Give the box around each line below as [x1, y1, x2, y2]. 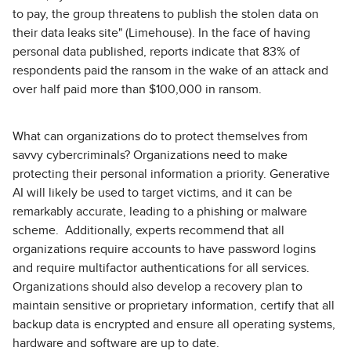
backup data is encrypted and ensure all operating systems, [13, 318, 335, 331]
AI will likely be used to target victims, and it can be [13, 186, 292, 200]
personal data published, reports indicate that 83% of [13, 45, 300, 59]
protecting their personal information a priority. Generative [13, 168, 330, 181]
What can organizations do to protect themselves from [13, 130, 308, 143]
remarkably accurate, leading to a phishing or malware [13, 205, 307, 219]
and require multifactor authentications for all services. [13, 262, 309, 275]
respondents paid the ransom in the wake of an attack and [13, 64, 328, 78]
